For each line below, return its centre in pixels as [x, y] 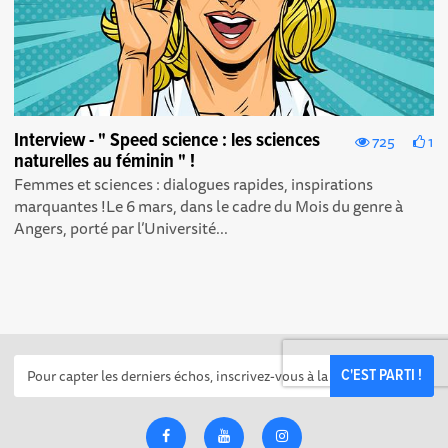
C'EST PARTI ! [382, 375]
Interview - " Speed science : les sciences [167, 140]
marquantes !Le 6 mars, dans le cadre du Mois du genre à [209, 205]
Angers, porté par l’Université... [121, 227]
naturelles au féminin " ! [105, 161]
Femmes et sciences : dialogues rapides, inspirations [194, 183]
